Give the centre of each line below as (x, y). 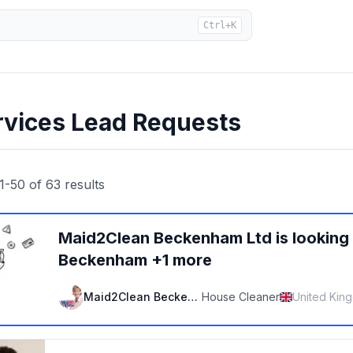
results (83, 184)
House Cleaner (241, 297)
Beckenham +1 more (135, 260)
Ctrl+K (220, 25)
